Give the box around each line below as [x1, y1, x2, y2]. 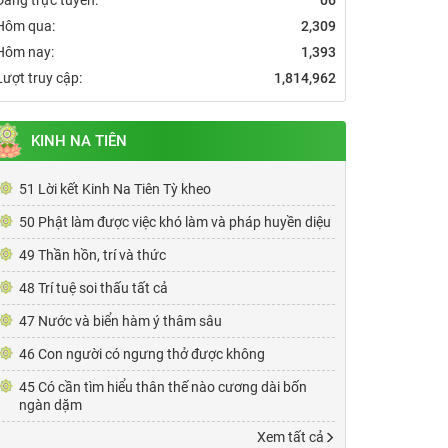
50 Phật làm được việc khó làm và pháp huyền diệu [19, 213, 331, 230]
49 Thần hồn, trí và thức [19, 246, 166, 263]
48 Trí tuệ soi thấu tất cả [19, 279, 168, 296]
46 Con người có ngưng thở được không [19, 345, 265, 362]
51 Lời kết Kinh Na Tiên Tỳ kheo [19, 180, 211, 197]
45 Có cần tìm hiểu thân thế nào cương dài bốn [19, 378, 307, 395]
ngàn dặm [19, 396, 82, 413]
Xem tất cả [256, 428, 327, 445]
